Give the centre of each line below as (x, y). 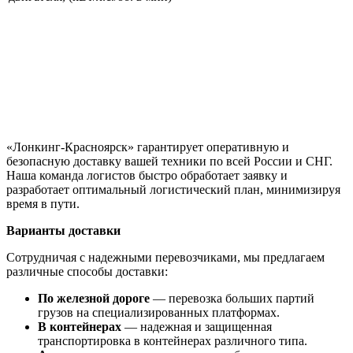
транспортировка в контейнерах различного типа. (173, 341)
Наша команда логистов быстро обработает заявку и (147, 176)
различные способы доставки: (87, 272)
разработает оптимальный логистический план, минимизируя (173, 190)
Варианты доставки (63, 231)
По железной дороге (94, 299)
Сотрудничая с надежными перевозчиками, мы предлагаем (165, 258)
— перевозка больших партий (232, 299)
